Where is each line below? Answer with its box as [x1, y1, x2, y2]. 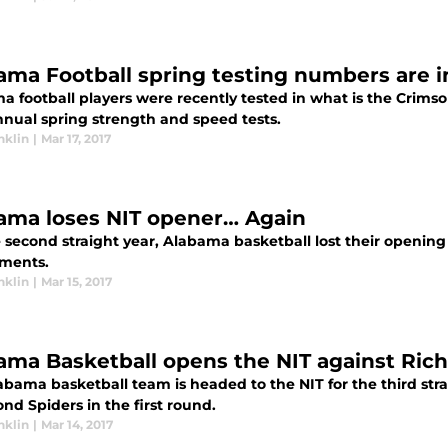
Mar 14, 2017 [41, 417, 113, 432]
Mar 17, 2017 [41, 131, 111, 146]
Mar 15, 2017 [41, 274, 112, 289]
